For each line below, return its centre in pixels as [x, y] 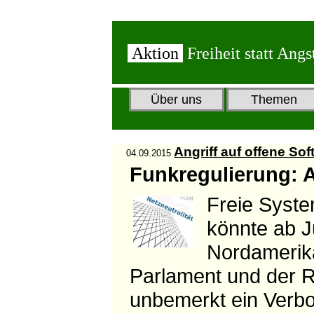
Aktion [156, 53]
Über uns [177, 99]
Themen [274, 99]
